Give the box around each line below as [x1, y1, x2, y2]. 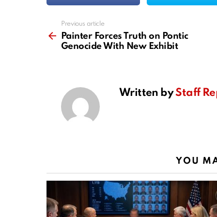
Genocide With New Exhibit [61, 42, 178, 51]
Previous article [61, 21, 105, 28]
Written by [119, 88, 176, 99]
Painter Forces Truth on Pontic [61, 31, 188, 41]
